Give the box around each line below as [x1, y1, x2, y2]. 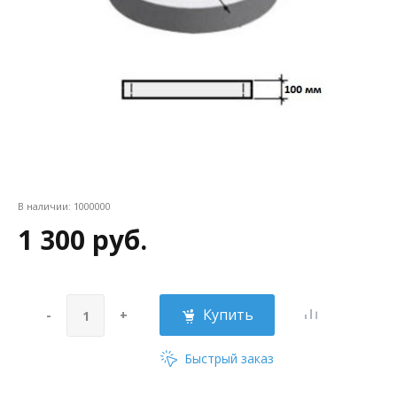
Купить [202, 305, 253, 324]
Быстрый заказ [181, 350, 274, 367]
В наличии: [18, 199, 74, 213]
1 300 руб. [18, 222, 147, 258]
